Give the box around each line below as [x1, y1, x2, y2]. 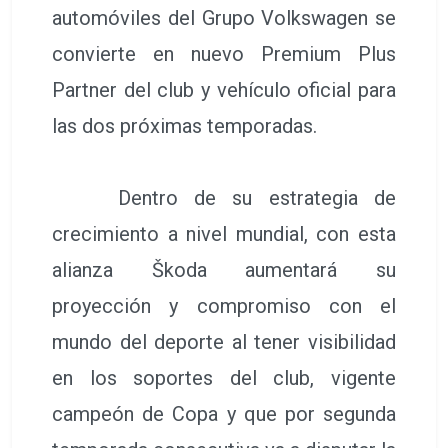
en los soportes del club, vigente [52, 365, 396, 390]
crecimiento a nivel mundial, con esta [52, 221, 396, 246]
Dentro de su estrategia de [52, 185, 396, 210]
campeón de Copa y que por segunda [52, 401, 396, 426]
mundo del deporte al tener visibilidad [52, 329, 396, 354]
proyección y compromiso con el [52, 293, 396, 318]
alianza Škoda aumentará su [52, 257, 396, 282]
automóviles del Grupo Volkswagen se [52, 5, 396, 30]
